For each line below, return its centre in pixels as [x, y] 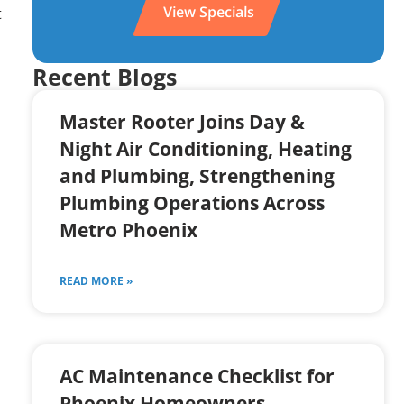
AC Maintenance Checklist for [197, 376]
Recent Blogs [105, 77]
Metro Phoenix [129, 230]
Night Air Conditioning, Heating [206, 149]
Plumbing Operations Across [192, 203]
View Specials [208, 12]
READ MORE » [96, 281]
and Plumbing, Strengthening [197, 176]
